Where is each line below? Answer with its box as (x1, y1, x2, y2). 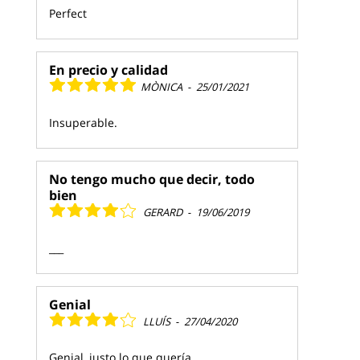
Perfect (49, 6, 87, 22)
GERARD (143, 205, 182, 220)
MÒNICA (141, 80, 182, 95)
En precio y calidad (49, 61, 168, 80)
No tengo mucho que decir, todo (49, 170, 255, 189)
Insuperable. (49, 115, 117, 131)
